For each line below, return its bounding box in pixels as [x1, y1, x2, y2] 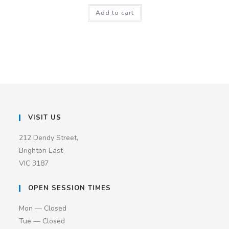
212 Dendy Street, [19, 133, 79, 143]
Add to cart [95, 8, 134, 17]
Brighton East [19, 146, 63, 155]
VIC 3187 [19, 158, 49, 168]
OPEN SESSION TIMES [28, 184, 111, 193]
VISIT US [28, 113, 62, 122]
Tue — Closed [19, 216, 65, 226]
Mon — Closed [19, 203, 67, 213]
